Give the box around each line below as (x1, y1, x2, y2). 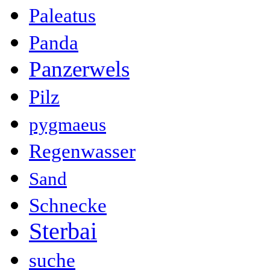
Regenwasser (29, 139, 136, 162)
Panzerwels (29, 56, 130, 81)
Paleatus (29, 4, 96, 27)
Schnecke (29, 193, 107, 216)
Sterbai (29, 218, 97, 245)
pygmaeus (29, 113, 106, 135)
